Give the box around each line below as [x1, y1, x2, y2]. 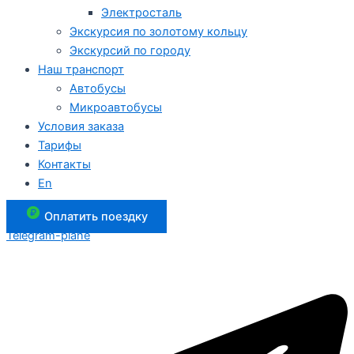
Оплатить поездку [44, 209, 148, 224]
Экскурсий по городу [70, 43, 190, 58]
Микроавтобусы [70, 100, 162, 115]
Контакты [38, 157, 91, 172]
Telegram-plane [6, 228, 90, 243]
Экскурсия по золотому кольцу [70, 24, 247, 40]
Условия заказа [38, 119, 124, 134]
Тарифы [38, 138, 81, 153]
